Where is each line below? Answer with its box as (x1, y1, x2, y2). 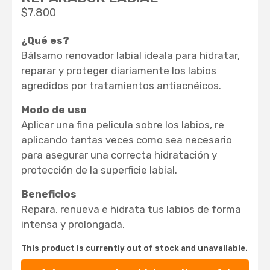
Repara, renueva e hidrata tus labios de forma (21, 203, 242, 216)
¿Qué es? (21, 34, 70, 46)
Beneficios (21, 188, 77, 201)
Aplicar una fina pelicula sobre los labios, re (21, 119, 225, 131)
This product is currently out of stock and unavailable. (21, 243, 248, 253)
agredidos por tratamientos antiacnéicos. (21, 79, 222, 92)
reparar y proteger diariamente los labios (21, 64, 217, 77)
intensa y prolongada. (21, 218, 125, 231)
